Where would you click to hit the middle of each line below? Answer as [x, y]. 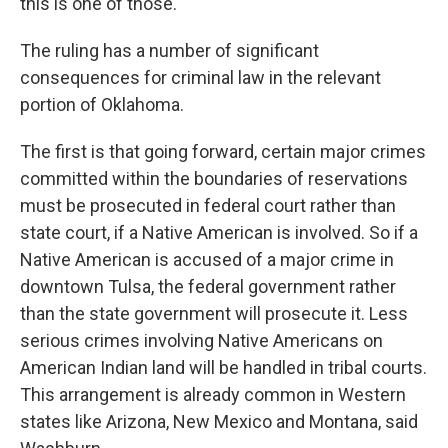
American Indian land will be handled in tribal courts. [223, 368]
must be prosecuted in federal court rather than [208, 206]
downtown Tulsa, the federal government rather [208, 287]
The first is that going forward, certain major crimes [223, 152]
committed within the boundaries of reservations [214, 179]
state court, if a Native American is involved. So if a [219, 233]
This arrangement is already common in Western [213, 395]
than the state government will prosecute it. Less [214, 314]
